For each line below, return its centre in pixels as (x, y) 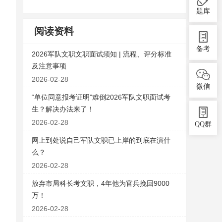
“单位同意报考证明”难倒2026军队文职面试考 (101, 97)
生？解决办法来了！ (63, 109)
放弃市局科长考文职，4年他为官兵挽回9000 (101, 183)
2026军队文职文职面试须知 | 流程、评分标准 (102, 54)
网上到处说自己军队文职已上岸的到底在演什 (101, 140)
